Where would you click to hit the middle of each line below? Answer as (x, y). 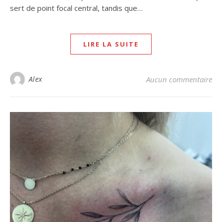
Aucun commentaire (179, 80)
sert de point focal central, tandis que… (76, 8)
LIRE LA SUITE (111, 44)
